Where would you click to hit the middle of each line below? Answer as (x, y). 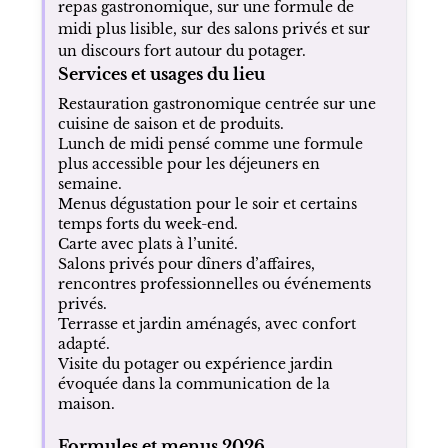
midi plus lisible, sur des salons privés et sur (213, 28)
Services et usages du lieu (161, 73)
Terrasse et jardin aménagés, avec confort (206, 323)
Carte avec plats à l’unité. (147, 243)
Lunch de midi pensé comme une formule (210, 143)
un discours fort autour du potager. (181, 50)
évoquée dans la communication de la (193, 383)
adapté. (83, 343)
